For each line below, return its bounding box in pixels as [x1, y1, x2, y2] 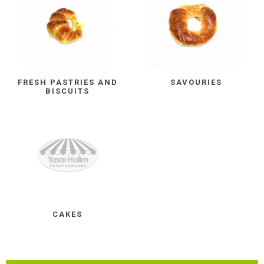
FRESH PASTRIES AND [17, 78, 118, 87]
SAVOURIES [170, 78, 223, 87]
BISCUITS [45, 87, 90, 96]
